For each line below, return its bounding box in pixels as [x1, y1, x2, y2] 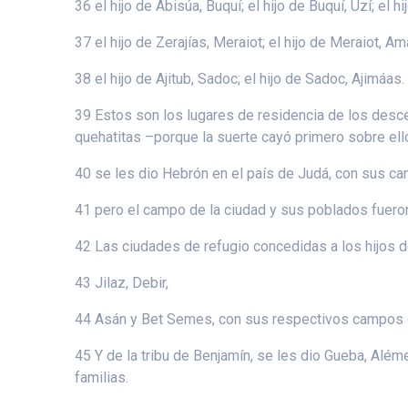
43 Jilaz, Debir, [75, 273, 169, 291]
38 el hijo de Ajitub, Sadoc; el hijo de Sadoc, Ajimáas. [75, 69, 405, 87]
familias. [75, 368, 129, 386]
